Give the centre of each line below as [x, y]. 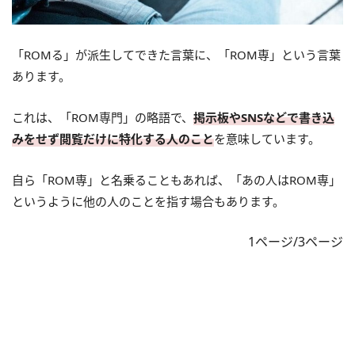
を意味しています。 [267, 138]
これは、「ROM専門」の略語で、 [103, 117]
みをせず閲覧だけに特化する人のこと [113, 138]
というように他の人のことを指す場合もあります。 [148, 201]
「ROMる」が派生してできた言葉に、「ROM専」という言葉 [176, 54]
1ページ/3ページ [296, 241]
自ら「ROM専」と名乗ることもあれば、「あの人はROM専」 [176, 179]
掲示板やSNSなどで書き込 [264, 117]
